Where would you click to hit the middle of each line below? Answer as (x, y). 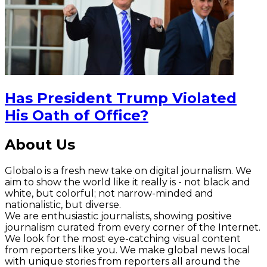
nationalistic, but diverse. (63, 204)
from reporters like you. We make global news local (128, 250)
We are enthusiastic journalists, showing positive (118, 216)
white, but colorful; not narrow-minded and (109, 193)
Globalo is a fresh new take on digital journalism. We (128, 170)
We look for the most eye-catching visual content (123, 238)
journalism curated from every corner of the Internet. (133, 227)
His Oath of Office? (77, 115)
